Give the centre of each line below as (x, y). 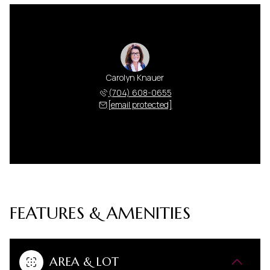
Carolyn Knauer (135, 77)
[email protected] (140, 104)
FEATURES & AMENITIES (100, 213)
